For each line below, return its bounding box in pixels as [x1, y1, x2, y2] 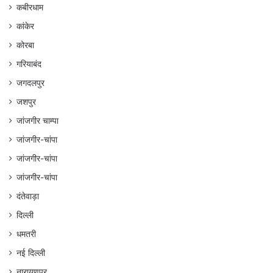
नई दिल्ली [16, 247, 45, 258]
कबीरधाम [16, 2, 43, 12]
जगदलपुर [16, 77, 44, 88]
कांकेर [16, 21, 34, 31]
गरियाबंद [16, 58, 41, 69]
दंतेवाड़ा [16, 191, 39, 201]
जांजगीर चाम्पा [16, 115, 58, 126]
